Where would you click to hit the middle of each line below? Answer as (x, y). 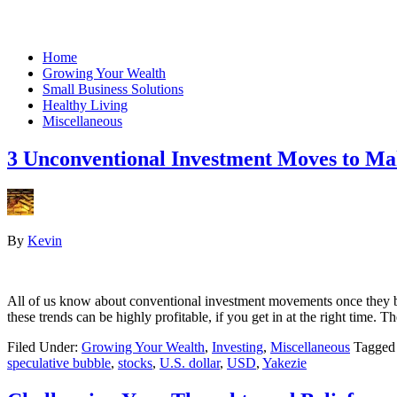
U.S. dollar (190, 362)
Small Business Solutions (113, 89)
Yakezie (284, 362)
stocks (135, 362)
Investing (237, 346)
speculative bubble (59, 362)
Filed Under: (44, 346)
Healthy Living (85, 105)
